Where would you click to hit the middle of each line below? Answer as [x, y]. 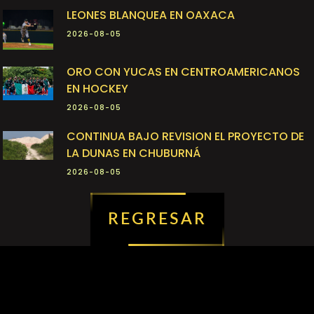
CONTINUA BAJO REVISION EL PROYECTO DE [185, 137]
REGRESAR [157, 219]
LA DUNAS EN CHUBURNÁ [134, 153]
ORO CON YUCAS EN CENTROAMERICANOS [183, 72]
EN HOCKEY [97, 89]
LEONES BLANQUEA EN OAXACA [151, 15]
